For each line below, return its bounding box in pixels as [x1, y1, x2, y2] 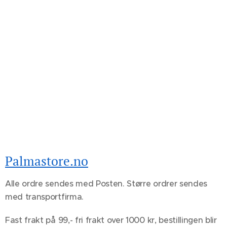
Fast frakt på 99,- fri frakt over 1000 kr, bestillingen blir [5, 215, 217, 225]
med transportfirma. [5, 192, 84, 202]
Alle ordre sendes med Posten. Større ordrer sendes [5, 178, 207, 189]
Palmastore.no [5, 153, 88, 170]
